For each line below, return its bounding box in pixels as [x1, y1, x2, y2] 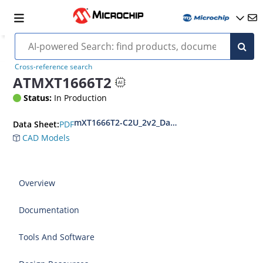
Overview [19, 177, 56, 188]
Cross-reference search [14, 62, 92, 72]
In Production [52, 92, 107, 103]
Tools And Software [19, 231, 95, 242]
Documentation [19, 204, 80, 215]
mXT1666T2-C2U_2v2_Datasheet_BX [74, 117, 215, 128]
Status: [23, 92, 52, 103]
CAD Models [20, 132, 70, 143]
